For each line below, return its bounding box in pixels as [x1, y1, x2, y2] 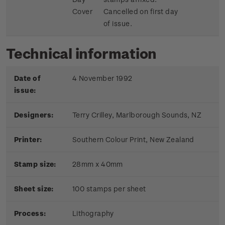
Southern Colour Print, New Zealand [72, 135, 194, 144]
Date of [14, 74, 41, 83]
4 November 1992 [72, 74, 133, 83]
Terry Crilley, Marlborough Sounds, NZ [72, 110, 202, 120]
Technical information [6, 45, 157, 62]
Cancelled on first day [103, 7, 178, 16]
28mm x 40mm [72, 160, 123, 169]
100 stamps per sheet [72, 184, 146, 193]
